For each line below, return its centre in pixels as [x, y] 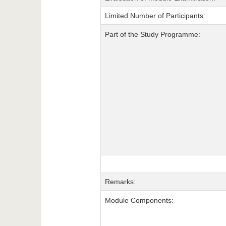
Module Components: [139, 201]
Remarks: [120, 182]
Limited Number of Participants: [155, 16]
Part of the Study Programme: [152, 35]
